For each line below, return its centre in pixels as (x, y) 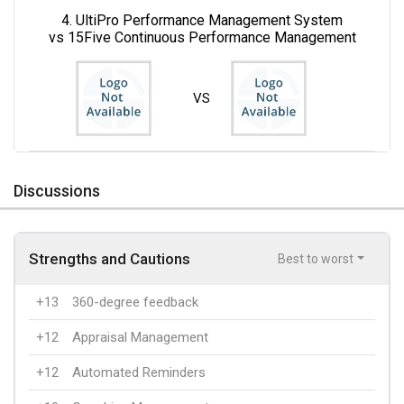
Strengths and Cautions (110, 258)
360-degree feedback (135, 302)
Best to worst (315, 258)
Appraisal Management (140, 337)
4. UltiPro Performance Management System (202, 20)
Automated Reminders (139, 372)
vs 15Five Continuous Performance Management (202, 37)
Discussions (57, 190)
